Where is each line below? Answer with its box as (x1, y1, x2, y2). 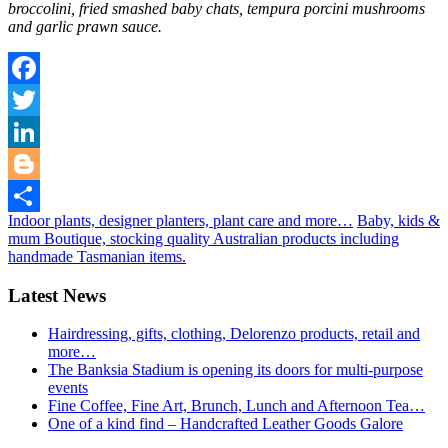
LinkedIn (8, 154, 66, 172)
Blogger (8, 186, 59, 204)
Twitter (8, 122, 53, 140)
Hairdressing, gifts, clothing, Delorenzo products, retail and (48, 325, 420, 343)
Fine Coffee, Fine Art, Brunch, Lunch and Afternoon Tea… (48, 397, 425, 415)
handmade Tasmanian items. (8, 247, 186, 265)
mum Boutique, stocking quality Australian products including (8, 229, 399, 247)
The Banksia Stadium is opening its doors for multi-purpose (48, 361, 423, 379)
